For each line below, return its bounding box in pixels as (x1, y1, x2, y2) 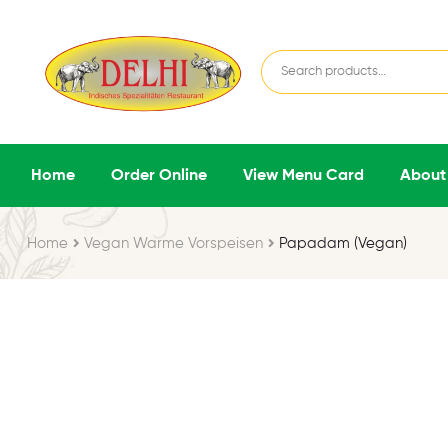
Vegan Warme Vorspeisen (84, 235, 264, 251)
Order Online (111, 167, 207, 184)
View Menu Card (243, 167, 364, 184)
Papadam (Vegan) (279, 235, 408, 251)
